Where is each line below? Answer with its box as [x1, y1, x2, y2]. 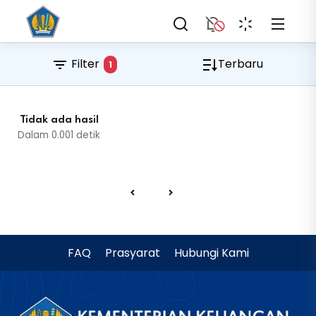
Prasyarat [104, 245, 160, 261]
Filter [71, 56, 99, 73]
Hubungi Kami [174, 245, 249, 261]
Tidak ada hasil [19, 115, 99, 126]
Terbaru [217, 56, 263, 73]
